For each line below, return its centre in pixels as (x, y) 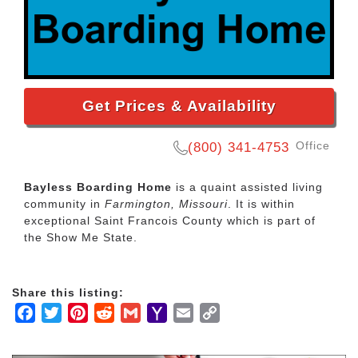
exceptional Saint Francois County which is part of (170, 221)
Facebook (67, 312)
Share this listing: (68, 293)
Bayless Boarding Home (98, 187)
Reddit (135, 312)
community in (64, 204)
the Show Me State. (81, 238)
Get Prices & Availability (179, 106)
